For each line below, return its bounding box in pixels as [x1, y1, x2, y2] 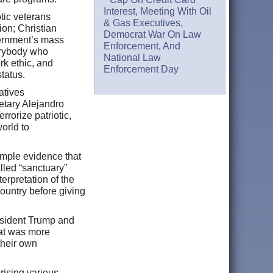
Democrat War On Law [104, 29, 202, 40]
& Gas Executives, [104, 18, 183, 29]
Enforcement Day [104, 64, 179, 75]
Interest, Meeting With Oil [104, 6, 212, 17]
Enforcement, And [104, 41, 181, 52]
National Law [104, 52, 161, 63]
